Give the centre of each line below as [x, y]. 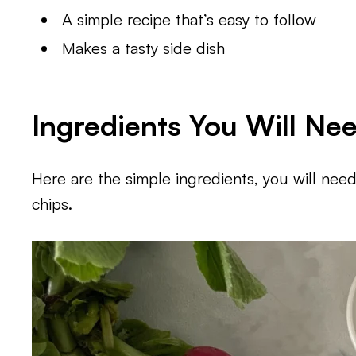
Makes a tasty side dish [144, 48]
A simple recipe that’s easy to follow [190, 20]
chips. [52, 204]
